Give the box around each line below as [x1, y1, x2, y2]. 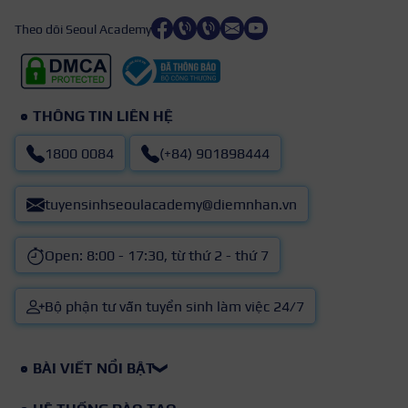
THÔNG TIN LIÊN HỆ [33, 107, 173, 126]
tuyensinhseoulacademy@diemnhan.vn [45, 196, 297, 214]
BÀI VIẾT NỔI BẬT [33, 360, 155, 378]
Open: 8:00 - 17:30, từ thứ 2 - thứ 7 [45, 247, 269, 265]
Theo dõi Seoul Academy [15, 21, 151, 36]
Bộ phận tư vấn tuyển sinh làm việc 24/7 [45, 298, 304, 316]
